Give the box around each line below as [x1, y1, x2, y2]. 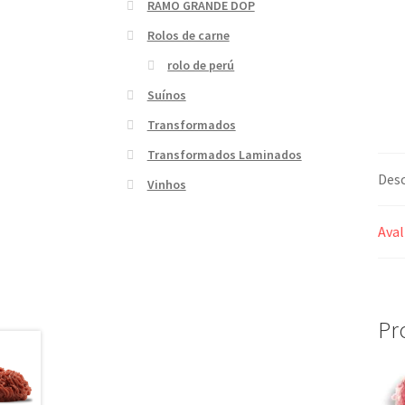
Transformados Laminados [146, 146, 302, 163]
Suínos [146, 86, 186, 103]
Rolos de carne [146, 26, 230, 43]
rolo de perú [167, 56, 235, 73]
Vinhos [146, 175, 186, 193]
